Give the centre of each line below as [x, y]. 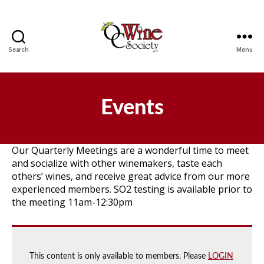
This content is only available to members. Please [119, 257]
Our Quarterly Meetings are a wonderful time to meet [130, 150]
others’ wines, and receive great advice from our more [131, 176]
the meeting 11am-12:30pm [72, 202]
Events [132, 108]
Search [19, 49]
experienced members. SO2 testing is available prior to [132, 189]
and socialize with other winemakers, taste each [117, 163]
